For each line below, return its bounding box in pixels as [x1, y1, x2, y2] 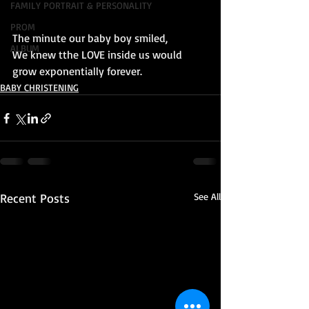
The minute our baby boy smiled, [12, 31, 170, 45]
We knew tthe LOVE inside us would [12, 48, 185, 61]
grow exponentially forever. [12, 64, 142, 78]
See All [194, 190, 221, 202]
